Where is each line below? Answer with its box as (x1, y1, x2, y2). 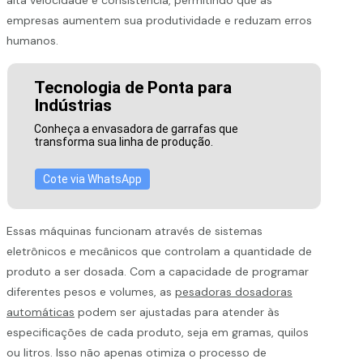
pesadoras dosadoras (175, 284, 293, 299)
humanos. (6, 32, 58, 48)
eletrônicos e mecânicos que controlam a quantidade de (6, 243, 312, 258)
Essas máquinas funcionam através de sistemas (6, 223, 263, 238)
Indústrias (33, 95, 112, 115)
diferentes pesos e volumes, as (6, 284, 175, 299)
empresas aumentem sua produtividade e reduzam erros (6, 12, 312, 28)
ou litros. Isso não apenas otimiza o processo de (6, 344, 267, 360)
